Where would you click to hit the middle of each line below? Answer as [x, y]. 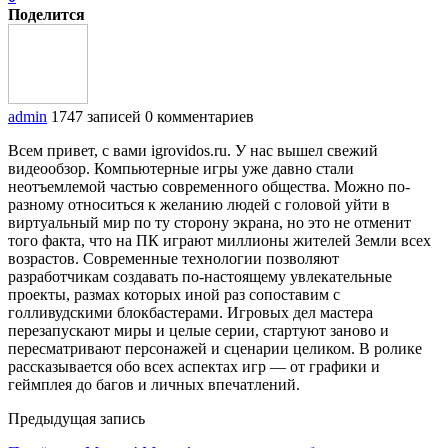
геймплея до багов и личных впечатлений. [154, 384]
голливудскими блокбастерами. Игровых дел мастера [190, 312]
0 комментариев [199, 116]
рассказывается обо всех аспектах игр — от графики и [194, 366]
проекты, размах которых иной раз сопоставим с [174, 294]
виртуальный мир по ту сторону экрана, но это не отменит [209, 222]
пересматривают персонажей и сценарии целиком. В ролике [215, 348]
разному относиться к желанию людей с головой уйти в [199, 204]
